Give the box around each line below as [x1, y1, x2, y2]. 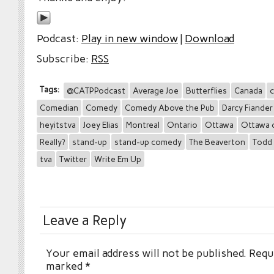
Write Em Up [94, 154, 141, 164]
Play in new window [81, 31, 178, 45]
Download [185, 31, 234, 45]
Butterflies [186, 85, 227, 95]
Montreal [126, 119, 160, 130]
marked [46, 259, 85, 272]
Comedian [40, 102, 78, 113]
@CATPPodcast [67, 85, 125, 95]
